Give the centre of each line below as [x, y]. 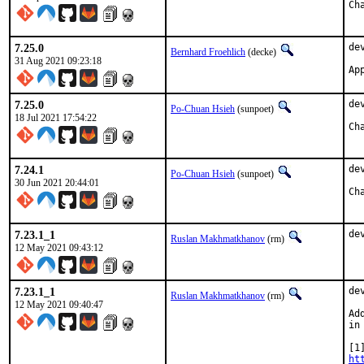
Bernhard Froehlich [208, 52]
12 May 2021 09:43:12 [59, 248]
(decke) [262, 52]
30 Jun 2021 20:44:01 [57, 183]
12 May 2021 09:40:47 [59, 305]
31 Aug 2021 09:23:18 [58, 61]
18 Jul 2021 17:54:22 [56, 118]
